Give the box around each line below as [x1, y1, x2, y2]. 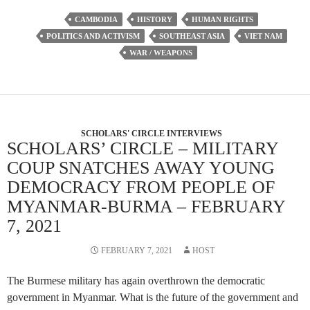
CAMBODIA [75, 15, 118, 24]
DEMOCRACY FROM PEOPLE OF [7, 177, 275, 198]
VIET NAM [244, 32, 282, 41]
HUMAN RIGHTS [192, 15, 253, 24]
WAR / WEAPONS [129, 48, 192, 57]
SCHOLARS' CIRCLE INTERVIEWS [81, 129, 222, 139]
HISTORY [137, 15, 172, 24]
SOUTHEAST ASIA [158, 32, 225, 41]
